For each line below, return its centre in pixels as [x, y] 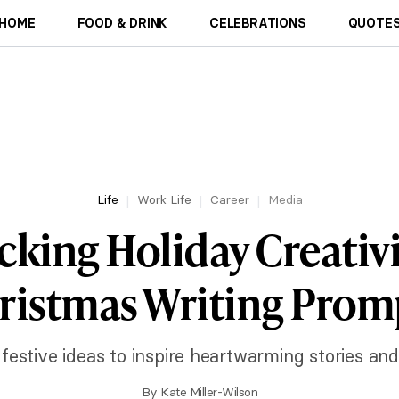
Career [229, 199]
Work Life [164, 199]
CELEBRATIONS [258, 23]
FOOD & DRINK [122, 23]
